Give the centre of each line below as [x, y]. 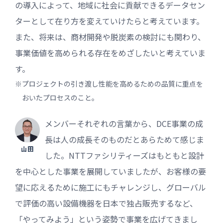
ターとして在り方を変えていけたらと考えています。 [110, 21]
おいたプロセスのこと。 [60, 97]
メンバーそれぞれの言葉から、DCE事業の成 [124, 123]
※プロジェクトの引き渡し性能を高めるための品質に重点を [109, 83]
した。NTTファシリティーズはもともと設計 [124, 155]
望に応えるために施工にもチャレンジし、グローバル [111, 187]
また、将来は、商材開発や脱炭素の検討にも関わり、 [110, 37]
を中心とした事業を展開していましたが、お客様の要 [111, 171]
